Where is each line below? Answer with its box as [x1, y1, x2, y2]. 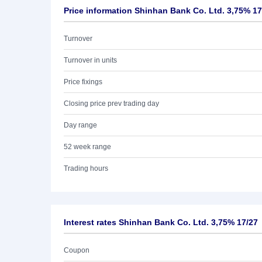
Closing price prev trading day [64, 99, 159, 108]
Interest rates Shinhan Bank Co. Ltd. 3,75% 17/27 [64, 218, 258, 227]
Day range [64, 121, 97, 129]
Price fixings [64, 78, 102, 86]
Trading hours [64, 164, 108, 173]
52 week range [64, 143, 111, 151]
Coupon [64, 246, 89, 254]
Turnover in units [64, 56, 117, 64]
